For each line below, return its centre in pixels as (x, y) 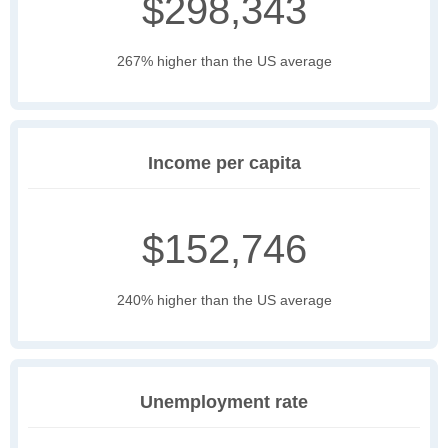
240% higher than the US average (224, 300)
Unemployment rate (224, 402)
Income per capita (224, 163)
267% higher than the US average (224, 61)
